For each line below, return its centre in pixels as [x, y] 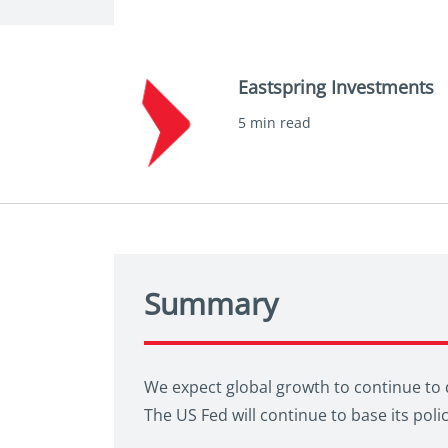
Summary [211, 304]
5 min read [274, 122]
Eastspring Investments [336, 86]
